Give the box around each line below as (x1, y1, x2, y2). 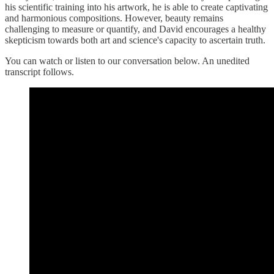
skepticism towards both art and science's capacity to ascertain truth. (5, 35, 265, 46)
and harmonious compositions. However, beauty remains (5, 13, 223, 24)
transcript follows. (5, 67, 74, 78)
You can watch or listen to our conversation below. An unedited (5, 56, 250, 67)
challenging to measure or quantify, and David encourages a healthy (5, 24, 266, 35)
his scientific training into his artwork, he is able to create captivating (5, 2, 268, 13)
